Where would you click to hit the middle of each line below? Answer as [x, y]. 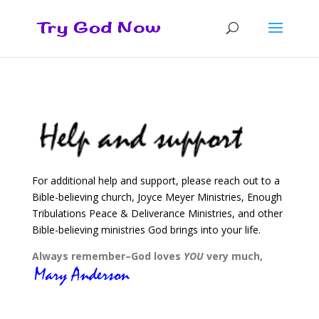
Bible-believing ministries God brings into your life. [146, 230]
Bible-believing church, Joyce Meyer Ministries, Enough [157, 197]
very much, [233, 256]
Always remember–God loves [108, 256]
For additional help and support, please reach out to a [156, 181]
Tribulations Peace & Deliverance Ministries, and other [157, 214]
